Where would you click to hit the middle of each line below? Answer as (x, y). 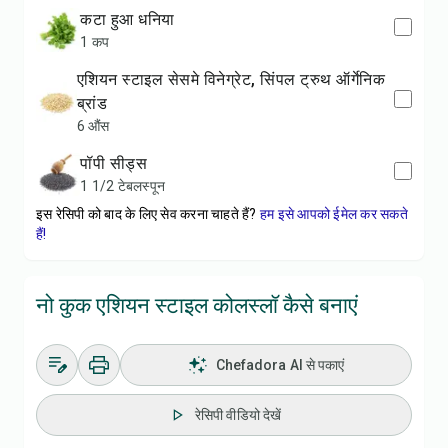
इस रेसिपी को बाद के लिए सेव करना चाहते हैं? (146, 214)
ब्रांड (92, 103)
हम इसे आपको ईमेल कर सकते (333, 214)
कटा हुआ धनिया (133, 19)
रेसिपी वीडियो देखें (238, 415)
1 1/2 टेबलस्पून (122, 186)
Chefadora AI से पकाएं (280, 365)
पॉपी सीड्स (119, 163)
